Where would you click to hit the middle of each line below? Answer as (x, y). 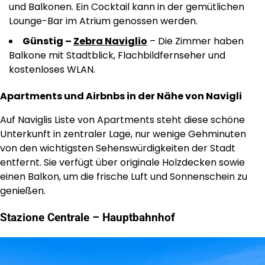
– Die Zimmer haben (195, 41)
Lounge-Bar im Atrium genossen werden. (103, 21)
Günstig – (48, 41)
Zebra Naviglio (110, 41)
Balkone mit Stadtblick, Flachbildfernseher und (117, 56)
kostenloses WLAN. (52, 70)
